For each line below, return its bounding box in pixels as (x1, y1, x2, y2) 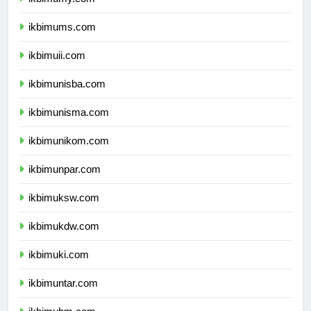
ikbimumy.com (28, 5, 95, 17)
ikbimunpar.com (28, 176, 101, 188)
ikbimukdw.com (28, 233, 99, 245)
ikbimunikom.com (28, 147, 109, 160)
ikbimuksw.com (28, 204, 99, 217)
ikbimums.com (28, 33, 96, 46)
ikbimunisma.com (28, 119, 109, 131)
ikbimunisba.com (28, 90, 106, 103)
